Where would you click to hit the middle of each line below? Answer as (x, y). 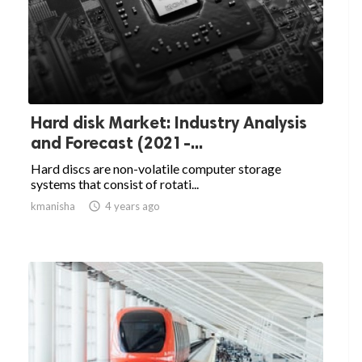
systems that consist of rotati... (115, 184)
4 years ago (133, 206)
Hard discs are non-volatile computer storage (156, 169)
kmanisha (53, 206)
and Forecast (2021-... (117, 143)
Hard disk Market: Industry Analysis (169, 123)
